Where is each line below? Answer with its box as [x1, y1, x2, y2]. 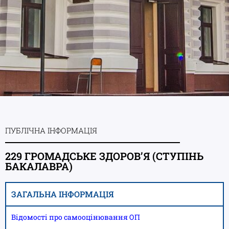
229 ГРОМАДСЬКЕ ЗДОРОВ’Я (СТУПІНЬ [5, 149, 203, 163]
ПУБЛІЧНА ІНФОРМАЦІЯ [5, 125, 97, 135]
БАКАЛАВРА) [5, 159, 73, 173]
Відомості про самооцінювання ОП [11, 212, 140, 222]
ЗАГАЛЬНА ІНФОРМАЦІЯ [11, 188, 114, 199]
